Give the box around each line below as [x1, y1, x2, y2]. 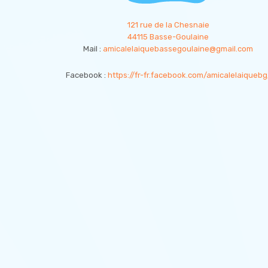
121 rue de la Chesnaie [127, 20, 209, 29]
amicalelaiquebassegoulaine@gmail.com [103, 44, 254, 53]
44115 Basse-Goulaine [127, 32, 209, 41]
